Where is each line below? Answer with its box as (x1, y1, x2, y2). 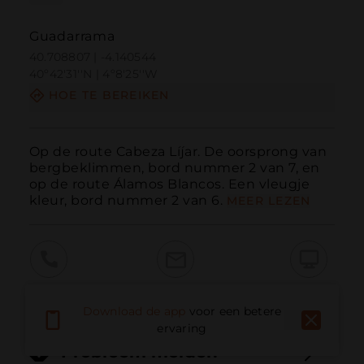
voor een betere (188, 304, 282, 319)
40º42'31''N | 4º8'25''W (28, 67, 158, 82)
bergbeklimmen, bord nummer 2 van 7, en (28, 159, 320, 175)
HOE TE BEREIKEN (48, 88, 170, 103)
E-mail (155, 283, 196, 299)
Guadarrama (28, 28, 115, 45)
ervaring (157, 321, 207, 336)
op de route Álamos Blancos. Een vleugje (28, 175, 310, 192)
